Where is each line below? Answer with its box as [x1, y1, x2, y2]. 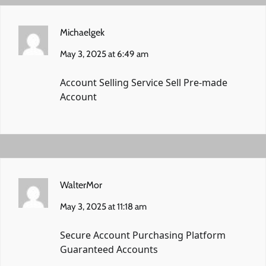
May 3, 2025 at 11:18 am [60, 201, 147, 212]
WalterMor [60, 179, 102, 191]
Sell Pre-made [166, 75, 227, 89]
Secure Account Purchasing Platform [60, 228, 226, 242]
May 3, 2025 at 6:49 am [60, 48, 148, 59]
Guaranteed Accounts [60, 242, 158, 256]
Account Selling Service [60, 75, 166, 89]
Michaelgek [60, 26, 104, 38]
